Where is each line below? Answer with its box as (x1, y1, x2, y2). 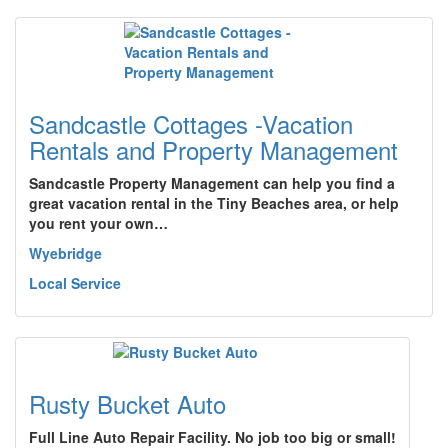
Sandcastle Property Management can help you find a (29, 173, 395, 193)
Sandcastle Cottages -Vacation (29, 106, 353, 141)
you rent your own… (29, 213, 168, 233)
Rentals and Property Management (29, 132, 398, 167)
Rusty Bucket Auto (29, 386, 226, 421)
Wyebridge (29, 243, 102, 263)
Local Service (29, 273, 121, 293)
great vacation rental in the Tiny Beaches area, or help (29, 193, 399, 213)
